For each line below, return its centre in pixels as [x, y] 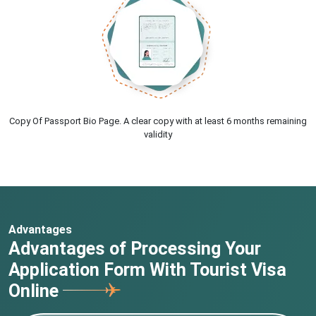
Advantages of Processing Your [135, 249]
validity [158, 135]
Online [36, 291]
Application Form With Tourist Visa [147, 270]
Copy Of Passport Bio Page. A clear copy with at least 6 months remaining [158, 121]
